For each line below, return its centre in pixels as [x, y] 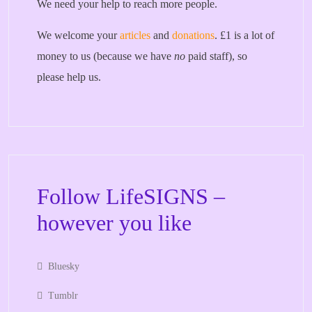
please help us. [69, 77]
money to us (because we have [106, 56]
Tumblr [63, 296]
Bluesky [64, 266]
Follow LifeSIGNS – [131, 196]
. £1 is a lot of [244, 35]
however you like [114, 223]
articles [135, 35]
